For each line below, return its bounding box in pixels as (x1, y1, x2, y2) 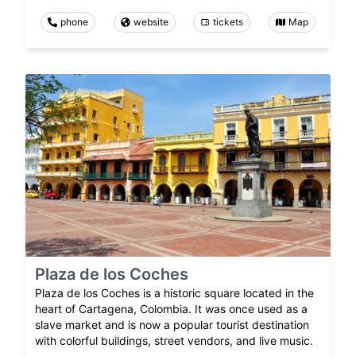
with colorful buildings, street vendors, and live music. (35, 334, 313, 348)
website (133, 15, 168, 28)
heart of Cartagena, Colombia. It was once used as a (35, 302, 308, 316)
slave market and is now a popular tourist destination (35, 318, 309, 332)
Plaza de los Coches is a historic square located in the (35, 286, 314, 300)
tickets (213, 15, 244, 28)
